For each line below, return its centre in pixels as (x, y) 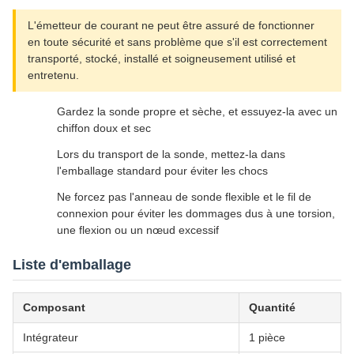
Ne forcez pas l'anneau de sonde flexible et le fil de (184, 197)
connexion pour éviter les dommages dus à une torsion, (196, 214)
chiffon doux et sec (104, 128)
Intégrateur (51, 338)
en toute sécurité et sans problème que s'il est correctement (177, 42)
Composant (54, 308)
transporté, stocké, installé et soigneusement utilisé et (162, 59)
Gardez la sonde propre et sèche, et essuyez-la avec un (197, 112)
